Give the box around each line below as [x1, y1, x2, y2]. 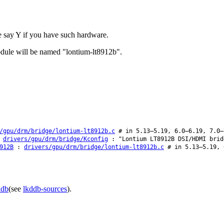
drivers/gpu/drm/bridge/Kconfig [3, 135, 108, 143]
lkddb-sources [23, 184, 67, 193]
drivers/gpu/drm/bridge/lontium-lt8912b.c [24, 143, 164, 151]
